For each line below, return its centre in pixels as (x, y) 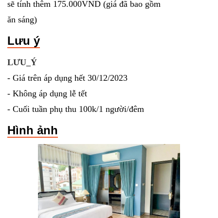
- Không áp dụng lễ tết (47, 93)
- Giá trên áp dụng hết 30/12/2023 (67, 78)
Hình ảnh (33, 130)
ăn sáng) (22, 19)
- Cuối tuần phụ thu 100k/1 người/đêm (76, 109)
